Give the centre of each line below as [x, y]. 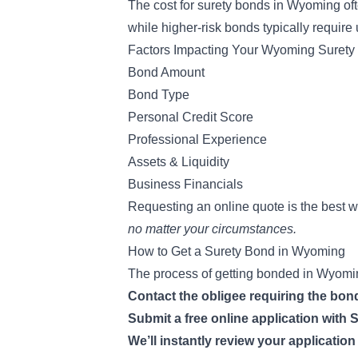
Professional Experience [197, 139]
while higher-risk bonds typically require [242, 28]
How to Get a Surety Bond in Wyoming [237, 251]
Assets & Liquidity [179, 162]
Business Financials [185, 184]
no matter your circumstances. [212, 229]
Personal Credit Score [191, 117]
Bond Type [159, 95]
